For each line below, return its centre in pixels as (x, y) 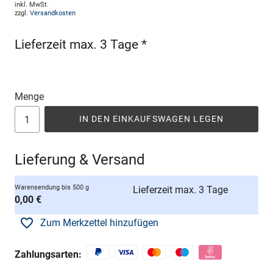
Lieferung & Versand (80, 160)
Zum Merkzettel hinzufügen (99, 223)
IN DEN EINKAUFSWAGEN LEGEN (151, 119)
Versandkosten (53, 13)
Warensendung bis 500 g (52, 188)
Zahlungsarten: (48, 254)
